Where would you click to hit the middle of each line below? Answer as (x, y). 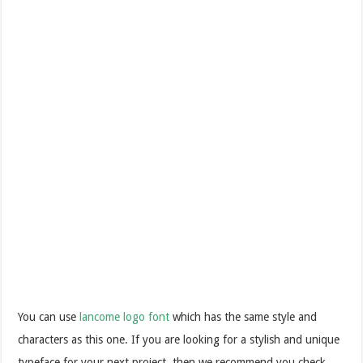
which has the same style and (243, 316)
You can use (49, 316)
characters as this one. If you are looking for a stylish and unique (179, 339)
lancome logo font (125, 316)
